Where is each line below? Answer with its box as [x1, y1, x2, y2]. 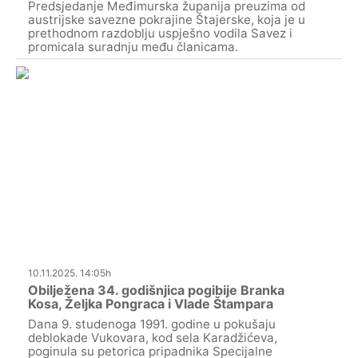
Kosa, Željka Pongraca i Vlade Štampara [28, 295, 273, 312]
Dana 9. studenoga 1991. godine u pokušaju [28, 316, 276, 332]
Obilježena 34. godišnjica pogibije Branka [28, 281, 284, 298]
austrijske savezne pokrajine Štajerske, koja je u [28, 12, 305, 28]
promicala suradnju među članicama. [28, 39, 238, 55]
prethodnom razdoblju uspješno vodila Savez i [28, 26, 292, 42]
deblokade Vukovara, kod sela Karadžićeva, [28, 329, 277, 345]
